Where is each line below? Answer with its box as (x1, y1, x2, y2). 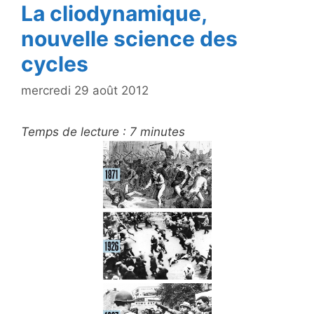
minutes (140, 125, 185, 139)
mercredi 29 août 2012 (21, 83, 149, 98)
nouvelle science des (21, 25, 238, 51)
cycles (21, 50, 88, 76)
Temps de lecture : (21, 125, 126, 139)
